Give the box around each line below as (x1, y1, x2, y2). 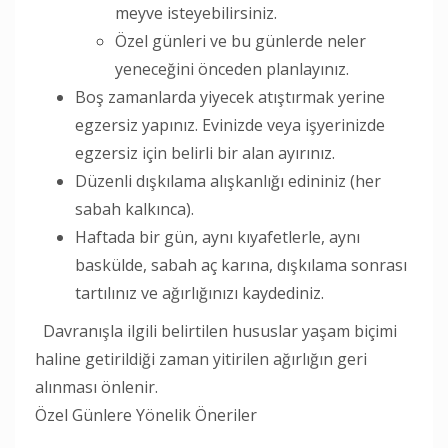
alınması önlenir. (35, 375, 158, 398)
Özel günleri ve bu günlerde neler (115, 29, 366, 52)
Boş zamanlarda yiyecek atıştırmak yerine (75, 85, 385, 108)
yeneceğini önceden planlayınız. (115, 57, 349, 80)
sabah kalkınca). (75, 197, 194, 220)
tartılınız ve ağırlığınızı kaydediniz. (75, 281, 324, 304)
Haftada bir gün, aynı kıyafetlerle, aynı (75, 225, 360, 248)
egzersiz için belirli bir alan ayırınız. (75, 141, 335, 164)
